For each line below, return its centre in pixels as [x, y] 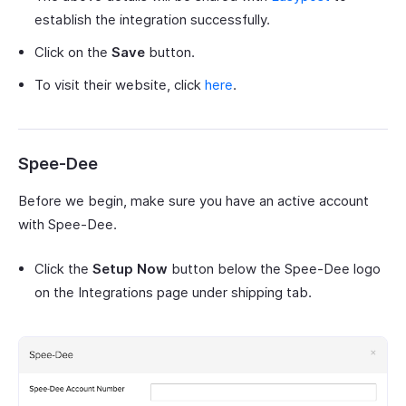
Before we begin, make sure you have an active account [193, 200]
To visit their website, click [120, 84]
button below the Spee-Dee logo [274, 268]
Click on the [73, 52]
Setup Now [130, 268]
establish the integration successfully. [152, 19]
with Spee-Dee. [68, 224]
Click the [63, 268]
